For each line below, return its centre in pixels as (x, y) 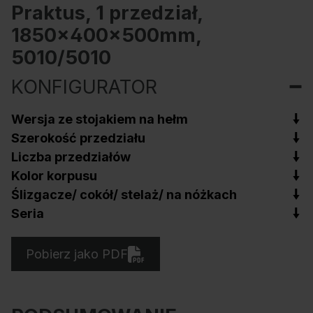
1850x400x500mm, (106, 35)
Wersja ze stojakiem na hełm (100, 119)
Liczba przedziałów (71, 156)
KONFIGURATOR (84, 86)
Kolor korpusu (54, 175)
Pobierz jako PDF (77, 254)
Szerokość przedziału (78, 138)
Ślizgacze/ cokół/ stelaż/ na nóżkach (124, 194)
